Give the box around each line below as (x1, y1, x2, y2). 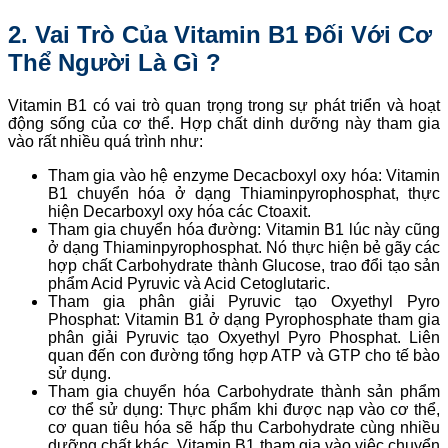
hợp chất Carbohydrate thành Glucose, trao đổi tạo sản (48, 256, 440, 274)
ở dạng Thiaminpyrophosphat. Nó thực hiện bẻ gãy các (48, 238, 440, 256)
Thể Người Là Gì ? (8, 48, 221, 76)
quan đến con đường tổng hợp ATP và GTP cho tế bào (48, 346, 440, 364)
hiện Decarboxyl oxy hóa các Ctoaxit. (48, 202, 311, 220)
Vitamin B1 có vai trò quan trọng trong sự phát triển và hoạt (8, 96, 440, 114)
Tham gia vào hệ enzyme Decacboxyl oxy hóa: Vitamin (48, 166, 440, 184)
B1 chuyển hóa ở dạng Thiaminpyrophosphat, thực (48, 184, 440, 202)
